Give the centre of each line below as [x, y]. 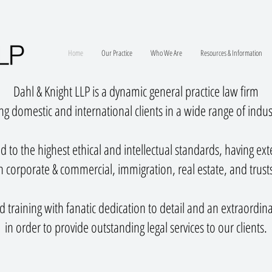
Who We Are [166, 53]
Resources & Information [231, 53]
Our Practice [117, 53]
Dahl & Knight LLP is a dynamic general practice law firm [136, 91]
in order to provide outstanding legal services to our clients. [136, 227]
